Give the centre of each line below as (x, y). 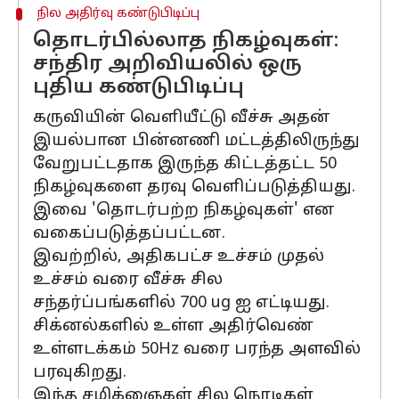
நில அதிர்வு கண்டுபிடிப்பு (118, 14)
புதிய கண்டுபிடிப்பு (138, 88)
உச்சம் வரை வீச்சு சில (128, 280)
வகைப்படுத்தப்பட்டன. (129, 234)
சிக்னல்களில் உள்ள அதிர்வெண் (173, 326)
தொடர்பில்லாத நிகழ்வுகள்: (186, 41)
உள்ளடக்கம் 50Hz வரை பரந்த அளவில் (197, 350)
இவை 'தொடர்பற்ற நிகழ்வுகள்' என (184, 211)
